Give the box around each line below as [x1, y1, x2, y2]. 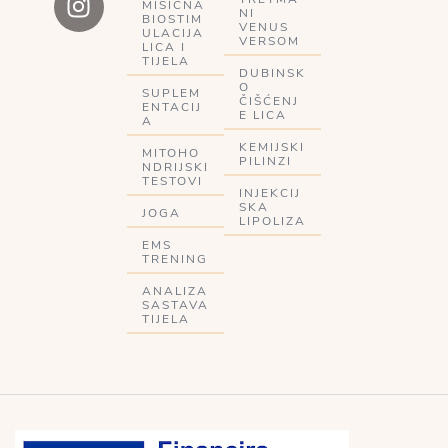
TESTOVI [142, 172, 203, 189]
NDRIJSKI [142, 158, 209, 175]
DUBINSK [239, 64, 306, 81]
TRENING [142, 250, 208, 267]
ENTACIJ [142, 98, 202, 115]
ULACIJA [142, 24, 204, 41]
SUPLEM [142, 84, 201, 101]
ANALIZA [142, 282, 208, 299]
